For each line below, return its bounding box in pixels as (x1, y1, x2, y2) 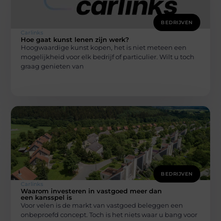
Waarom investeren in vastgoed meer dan (21, 186, 162, 195)
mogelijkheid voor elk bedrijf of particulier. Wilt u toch (21, 53, 195, 61)
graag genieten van (21, 62, 84, 71)
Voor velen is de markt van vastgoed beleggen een (21, 201, 184, 209)
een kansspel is (21, 193, 73, 201)
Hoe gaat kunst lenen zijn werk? (21, 36, 130, 44)
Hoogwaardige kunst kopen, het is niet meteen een (21, 43, 187, 52)
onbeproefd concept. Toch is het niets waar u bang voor (21, 210, 198, 219)
